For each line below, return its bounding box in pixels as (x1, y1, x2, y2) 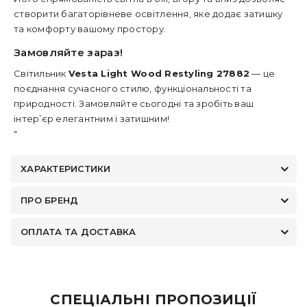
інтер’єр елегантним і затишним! (14, 113, 170, 124)
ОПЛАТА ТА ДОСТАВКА (21, 226, 136, 237)
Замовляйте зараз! (14, 46, 123, 59)
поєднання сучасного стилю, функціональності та (14, 83, 251, 94)
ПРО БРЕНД (21, 195, 79, 206)
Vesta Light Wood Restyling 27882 (68, 68, 250, 79)
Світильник (14, 68, 69, 79)
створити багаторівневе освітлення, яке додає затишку (14, 8, 283, 19)
